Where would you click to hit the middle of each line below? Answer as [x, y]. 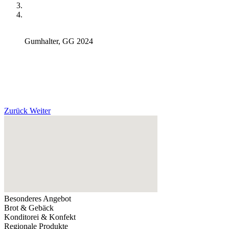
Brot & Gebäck [29, 208]
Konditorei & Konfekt [40, 217]
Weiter [40, 111]
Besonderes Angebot [38, 199]
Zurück [16, 111]
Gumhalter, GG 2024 [59, 41]
